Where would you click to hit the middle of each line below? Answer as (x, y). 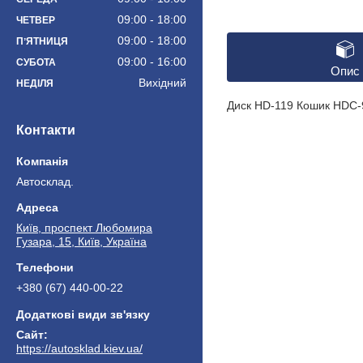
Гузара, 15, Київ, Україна (81, 241)
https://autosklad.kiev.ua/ (79, 348)
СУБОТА (36, 62)
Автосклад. (45, 181)
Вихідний (162, 82)
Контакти (46, 130)
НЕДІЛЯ (35, 83)
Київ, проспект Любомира (84, 227)
